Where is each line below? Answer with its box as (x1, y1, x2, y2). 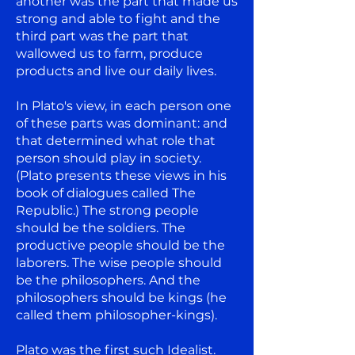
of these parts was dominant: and (16, 115, 227, 131)
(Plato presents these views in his (16, 167, 227, 183)
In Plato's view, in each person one (16, 97, 231, 113)
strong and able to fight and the (16, 10, 220, 26)
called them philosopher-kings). (16, 307, 217, 323)
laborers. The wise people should (16, 254, 222, 270)
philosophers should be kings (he (16, 289, 227, 305)
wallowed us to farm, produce (16, 45, 203, 61)
